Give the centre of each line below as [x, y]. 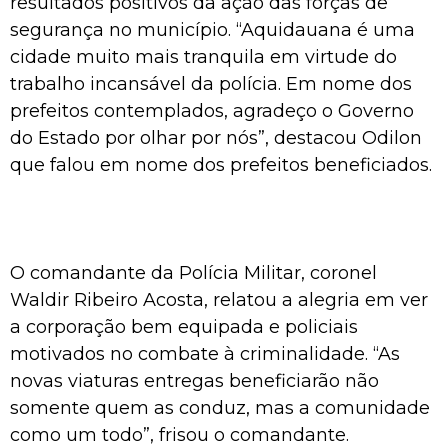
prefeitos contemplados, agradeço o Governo [212, 110]
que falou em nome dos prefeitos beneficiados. [221, 164]
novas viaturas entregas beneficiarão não [194, 380]
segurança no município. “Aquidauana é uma [212, 29]
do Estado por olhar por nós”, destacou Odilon [216, 137]
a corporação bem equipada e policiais [184, 326]
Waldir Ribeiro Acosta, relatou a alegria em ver [219, 299]
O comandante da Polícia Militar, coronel [193, 272]
